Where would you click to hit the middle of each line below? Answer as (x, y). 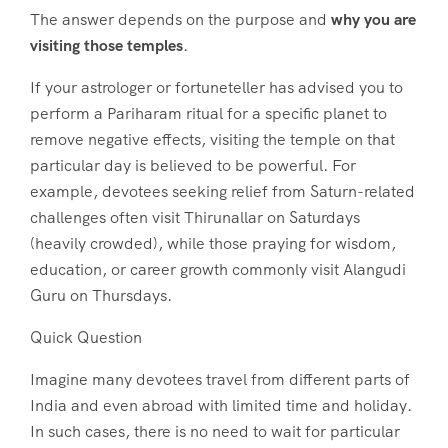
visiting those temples (106, 46)
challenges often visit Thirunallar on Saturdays (195, 218)
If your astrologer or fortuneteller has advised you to (216, 88)
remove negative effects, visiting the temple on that (212, 140)
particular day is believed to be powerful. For (193, 166)
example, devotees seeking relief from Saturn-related (222, 192)
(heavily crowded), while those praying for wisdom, (213, 244)
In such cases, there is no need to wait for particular (215, 432)
